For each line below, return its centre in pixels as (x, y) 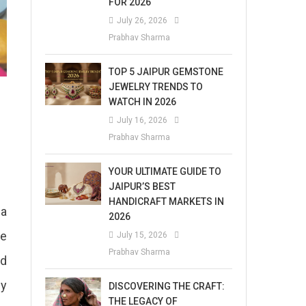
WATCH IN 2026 (143, 102)
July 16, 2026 (142, 120)
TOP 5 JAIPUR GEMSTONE (166, 72)
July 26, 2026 (142, 20)
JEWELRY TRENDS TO (156, 87)
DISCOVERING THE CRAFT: (167, 286)
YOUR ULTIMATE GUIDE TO (165, 171)
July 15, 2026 (142, 235)
